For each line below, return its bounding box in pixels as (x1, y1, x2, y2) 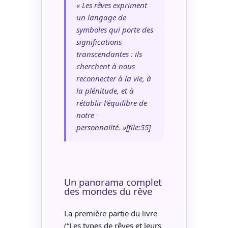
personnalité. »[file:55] (76, 122, 151, 133)
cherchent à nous (76, 61, 135, 72)
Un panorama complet (64, 176, 162, 189)
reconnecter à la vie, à (76, 73, 151, 84)
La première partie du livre (64, 208, 157, 219)
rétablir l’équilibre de (76, 98, 147, 108)
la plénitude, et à (76, 85, 134, 96)
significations (76, 37, 122, 47)
